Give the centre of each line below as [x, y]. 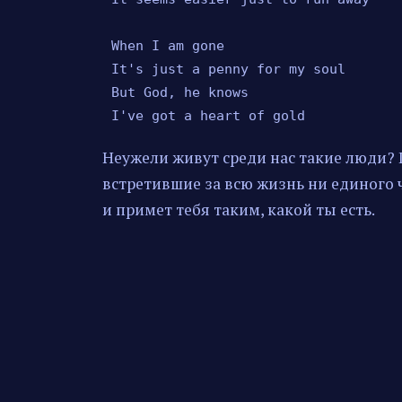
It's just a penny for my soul [228, 69]
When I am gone [167, 45]
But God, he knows [179, 92]
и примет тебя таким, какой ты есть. [239, 209]
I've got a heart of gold [208, 115]
